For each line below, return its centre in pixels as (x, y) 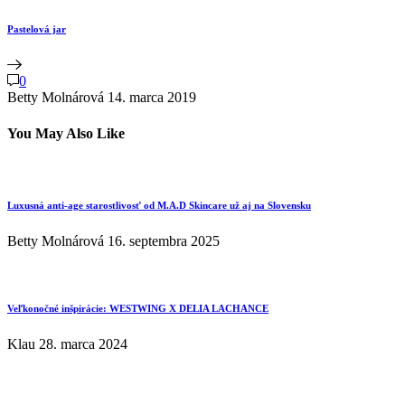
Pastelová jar (37, 29)
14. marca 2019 (152, 98)
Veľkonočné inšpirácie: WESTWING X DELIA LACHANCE (138, 308)
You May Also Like (66, 133)
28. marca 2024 (83, 344)
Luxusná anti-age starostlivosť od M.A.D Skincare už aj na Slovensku (159, 205)
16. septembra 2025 (164, 240)
